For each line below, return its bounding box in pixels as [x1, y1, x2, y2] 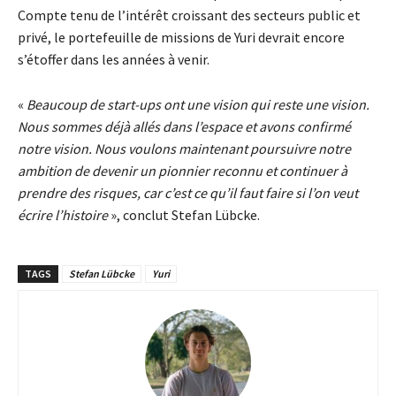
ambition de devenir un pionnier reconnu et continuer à [18, 162, 347, 180]
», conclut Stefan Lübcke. [108, 206, 260, 225]
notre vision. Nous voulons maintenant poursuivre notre [18, 140, 351, 158]
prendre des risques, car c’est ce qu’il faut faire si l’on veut [18, 184, 358, 202]
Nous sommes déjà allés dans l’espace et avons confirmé [18, 118, 351, 136]
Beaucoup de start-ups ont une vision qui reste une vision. [27, 95, 369, 114]
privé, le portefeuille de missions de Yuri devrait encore [18, 28, 345, 47]
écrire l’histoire [18, 206, 108, 225]
